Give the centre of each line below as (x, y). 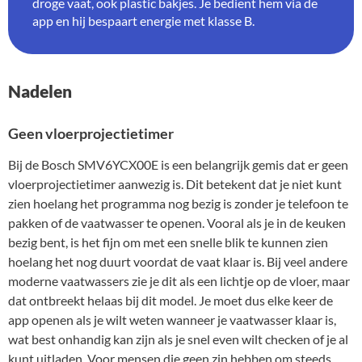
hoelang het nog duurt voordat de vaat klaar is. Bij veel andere (178, 262)
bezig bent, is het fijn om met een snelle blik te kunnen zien (168, 242)
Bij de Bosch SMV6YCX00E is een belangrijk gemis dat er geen (178, 165)
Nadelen (40, 91)
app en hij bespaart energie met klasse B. (143, 20)
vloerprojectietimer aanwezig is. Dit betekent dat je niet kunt (175, 184)
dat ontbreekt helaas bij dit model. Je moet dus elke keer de (170, 301)
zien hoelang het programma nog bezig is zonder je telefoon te (178, 204)
